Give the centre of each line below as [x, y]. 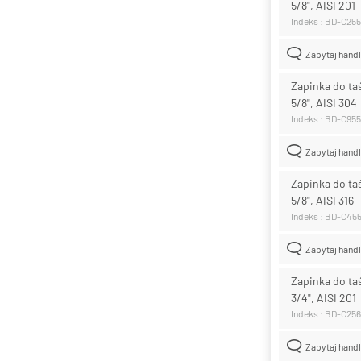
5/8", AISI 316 [322, 200]
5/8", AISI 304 [324, 102]
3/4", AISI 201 [324, 297]
